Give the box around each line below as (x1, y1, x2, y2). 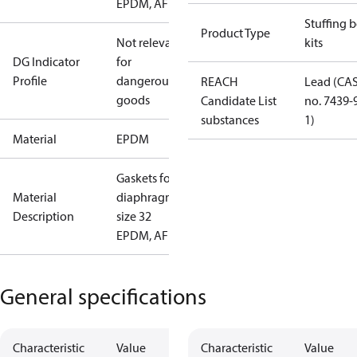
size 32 (116, 208, 151, 224)
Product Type (201, 25, 270, 41)
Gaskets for (116, 170, 175, 186)
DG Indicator (13, 53, 80, 69)
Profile (13, 73, 47, 88)
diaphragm (116, 189, 175, 205)
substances (201, 112, 259, 127)
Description (13, 208, 74, 224)
